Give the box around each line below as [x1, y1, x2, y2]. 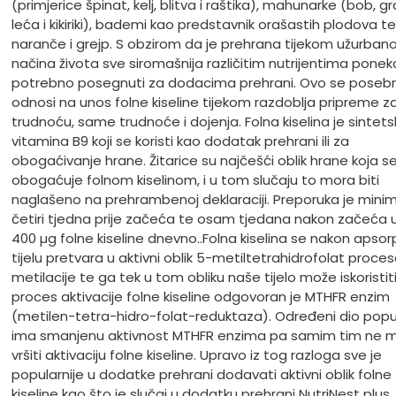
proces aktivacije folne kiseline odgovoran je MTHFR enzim [11, 287, 390, 307]
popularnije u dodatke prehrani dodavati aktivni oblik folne [11, 365, 392, 385]
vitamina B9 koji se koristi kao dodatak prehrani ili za [11, 132, 349, 151]
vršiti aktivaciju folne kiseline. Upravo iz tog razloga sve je [11, 346, 382, 365]
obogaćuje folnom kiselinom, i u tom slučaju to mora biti [11, 171, 379, 190]
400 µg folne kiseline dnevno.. [11, 229, 202, 248]
